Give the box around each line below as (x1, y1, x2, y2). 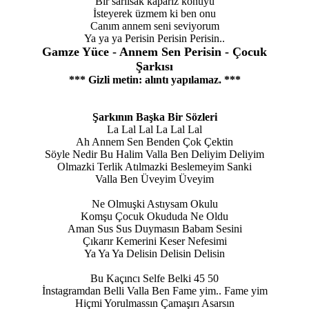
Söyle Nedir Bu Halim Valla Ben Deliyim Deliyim (45, 148, 264, 160)
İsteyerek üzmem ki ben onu (93, 7, 216, 19)
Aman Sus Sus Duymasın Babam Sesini (67, 222, 242, 235)
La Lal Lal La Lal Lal (107, 123, 202, 135)
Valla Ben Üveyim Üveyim (95, 172, 214, 185)
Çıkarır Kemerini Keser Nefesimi (82, 235, 227, 247)
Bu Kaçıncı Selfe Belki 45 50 (90, 272, 219, 284)
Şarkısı (136, 59, 173, 73)
